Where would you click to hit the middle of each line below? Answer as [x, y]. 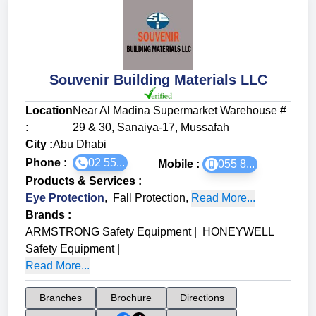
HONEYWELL [238, 232]
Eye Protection [65, 198]
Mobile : [180, 164]
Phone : [49, 163]
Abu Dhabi [80, 145]
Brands [45, 215]
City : [39, 145]
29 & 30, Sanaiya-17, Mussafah [151, 128]
